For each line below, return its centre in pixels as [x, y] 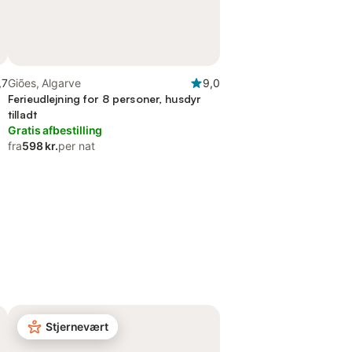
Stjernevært [77, 326]
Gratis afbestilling [55, 130]
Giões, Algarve [44, 83]
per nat [77, 146]
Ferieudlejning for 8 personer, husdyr [104, 99]
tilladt [22, 114]
